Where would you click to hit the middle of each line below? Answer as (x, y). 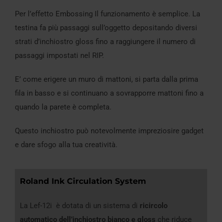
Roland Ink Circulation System (83, 181)
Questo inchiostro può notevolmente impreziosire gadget (109, 131)
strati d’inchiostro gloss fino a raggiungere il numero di (105, 41)
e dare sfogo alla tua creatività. (66, 144)
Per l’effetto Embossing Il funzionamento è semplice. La (108, 14)
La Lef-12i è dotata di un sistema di (80, 205)
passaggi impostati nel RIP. (59, 55)
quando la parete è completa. (63, 107)
